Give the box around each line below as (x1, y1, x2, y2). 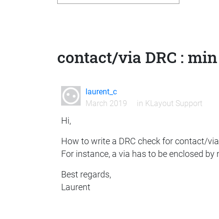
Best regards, (61, 169, 111, 179)
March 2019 (85, 99, 127, 109)
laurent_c (85, 87, 117, 97)
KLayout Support (145, 99, 202, 109)
